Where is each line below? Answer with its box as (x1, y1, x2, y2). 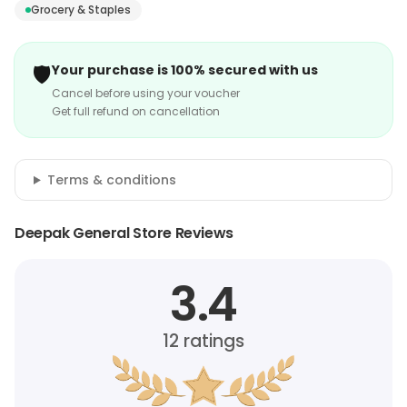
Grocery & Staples (31, 2, 131, 17)
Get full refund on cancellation (52, 104, 220, 119)
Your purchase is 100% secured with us (52, 61, 318, 79)
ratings (179, 329, 244, 353)
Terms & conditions (46, 171, 176, 189)
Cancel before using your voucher (52, 85, 240, 101)
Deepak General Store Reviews (15, 223, 233, 243)
